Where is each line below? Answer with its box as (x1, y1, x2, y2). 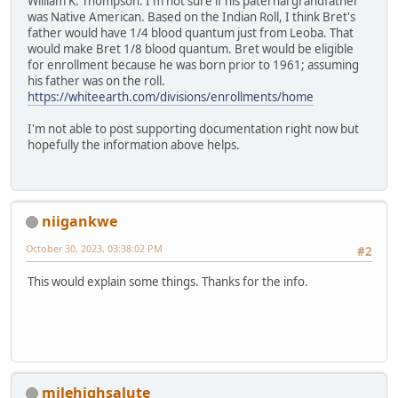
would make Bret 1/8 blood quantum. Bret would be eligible (28, 41, 354, 58)
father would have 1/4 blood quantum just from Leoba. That (28, 25, 354, 42)
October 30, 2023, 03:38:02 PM (26, 241, 163, 255)
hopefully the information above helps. (28, 137, 240, 154)
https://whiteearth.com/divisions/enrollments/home (28, 89, 314, 106)
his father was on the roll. (28, 73, 165, 90)
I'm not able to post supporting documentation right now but (28, 121, 359, 138)
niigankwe (42, 211, 117, 231)
